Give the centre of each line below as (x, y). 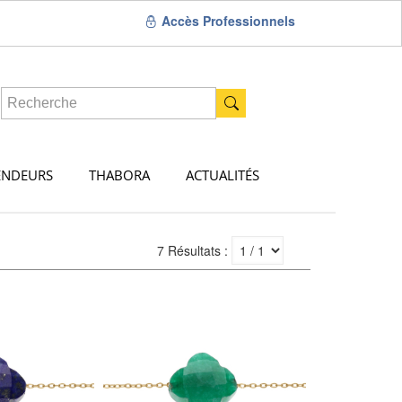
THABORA (119, 175)
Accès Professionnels (226, 21)
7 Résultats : (194, 251)
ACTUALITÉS (223, 175)
